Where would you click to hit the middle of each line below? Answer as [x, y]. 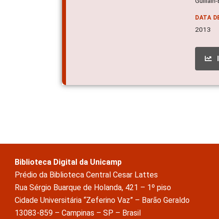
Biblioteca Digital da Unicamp [68, 162]
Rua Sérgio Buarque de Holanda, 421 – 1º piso [93, 187]
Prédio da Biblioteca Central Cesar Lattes [86, 175]
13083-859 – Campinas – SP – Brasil [78, 213]
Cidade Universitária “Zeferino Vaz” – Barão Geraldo [102, 200]
